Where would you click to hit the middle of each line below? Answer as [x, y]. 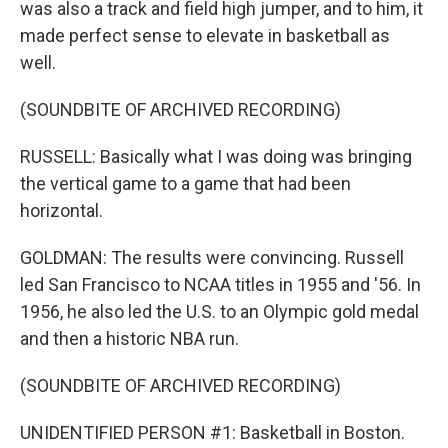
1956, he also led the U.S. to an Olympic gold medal [219, 311]
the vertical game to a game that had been [185, 183]
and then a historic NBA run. [129, 338]
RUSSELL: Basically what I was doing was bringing [216, 156]
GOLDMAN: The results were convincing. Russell [212, 257]
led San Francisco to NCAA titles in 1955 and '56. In [220, 284]
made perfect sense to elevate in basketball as [205, 35]
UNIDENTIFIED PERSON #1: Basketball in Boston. [212, 432]
